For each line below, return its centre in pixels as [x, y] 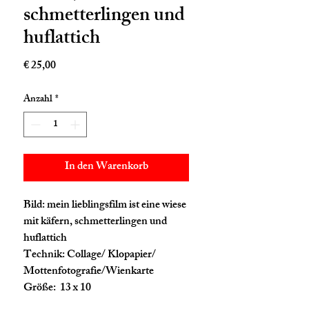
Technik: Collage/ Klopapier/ [90, 255]
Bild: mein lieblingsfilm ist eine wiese [105, 206]
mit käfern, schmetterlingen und [95, 222]
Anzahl [38, 99]
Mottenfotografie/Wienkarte [89, 272]
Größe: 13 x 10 [57, 288]
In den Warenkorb [106, 167]
